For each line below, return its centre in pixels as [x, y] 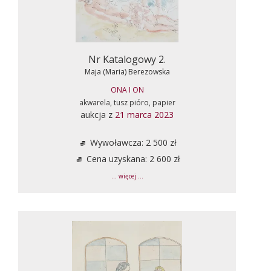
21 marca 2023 [144, 114]
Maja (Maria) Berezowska [127, 71]
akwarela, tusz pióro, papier [127, 102]
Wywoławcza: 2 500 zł [132, 142]
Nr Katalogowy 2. [127, 59]
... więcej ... [127, 176]
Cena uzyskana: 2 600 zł [132, 158]
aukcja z [98, 114]
